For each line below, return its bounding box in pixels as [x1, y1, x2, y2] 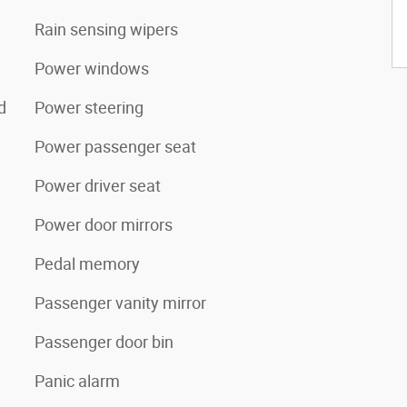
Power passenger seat [35, 136, 196, 156]
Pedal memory [35, 253, 140, 273]
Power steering [35, 97, 144, 117]
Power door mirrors [35, 214, 173, 234]
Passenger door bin [35, 332, 174, 352]
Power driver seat [35, 175, 161, 195]
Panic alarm [35, 371, 120, 391]
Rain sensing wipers [35, 19, 178, 39]
